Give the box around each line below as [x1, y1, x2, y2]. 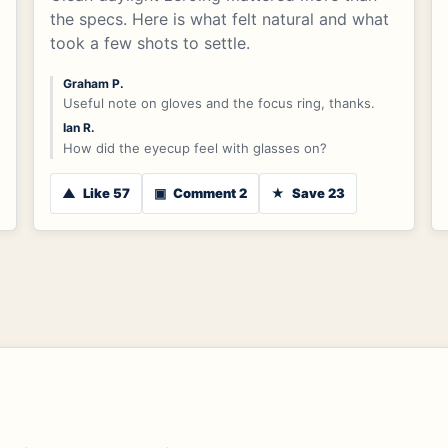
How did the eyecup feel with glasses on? [62, 139, 327, 156]
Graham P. [62, 75, 124, 91]
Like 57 [79, 185, 130, 202]
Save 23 [288, 185, 345, 202]
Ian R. [62, 120, 95, 136]
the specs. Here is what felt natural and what [49, 8, 389, 29]
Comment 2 [169, 185, 247, 202]
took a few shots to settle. [49, 32, 250, 53]
